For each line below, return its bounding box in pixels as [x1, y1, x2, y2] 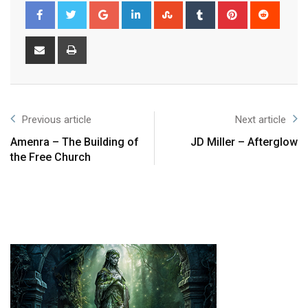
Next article [235, 113, 286, 126]
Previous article [22, 113, 91, 126]
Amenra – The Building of [10, 135, 139, 149]
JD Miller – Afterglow [190, 135, 298, 149]
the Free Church [10, 151, 91, 164]
